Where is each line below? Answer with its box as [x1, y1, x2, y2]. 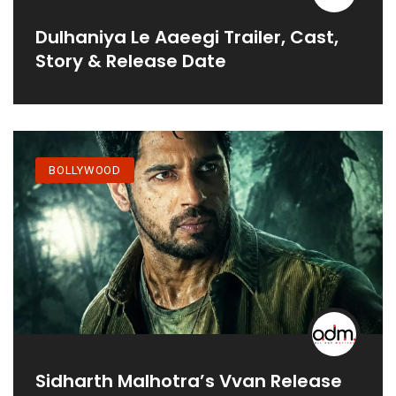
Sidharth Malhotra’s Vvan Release [35, 369, 342, 394]
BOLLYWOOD [49, 164, 122, 178]
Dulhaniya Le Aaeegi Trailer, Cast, [35, 24, 339, 49]
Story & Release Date [35, 48, 226, 73]
